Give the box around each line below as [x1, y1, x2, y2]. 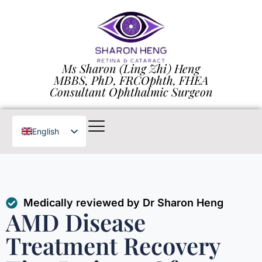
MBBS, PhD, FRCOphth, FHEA [53, 72, 209, 88]
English [32, 126, 59, 136]
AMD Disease [6, 206, 146, 238]
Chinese [32, 145, 63, 156]
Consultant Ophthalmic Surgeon [49, 84, 213, 100]
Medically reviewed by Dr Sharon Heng [23, 196, 223, 209]
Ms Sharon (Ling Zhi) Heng [62, 60, 200, 77]
